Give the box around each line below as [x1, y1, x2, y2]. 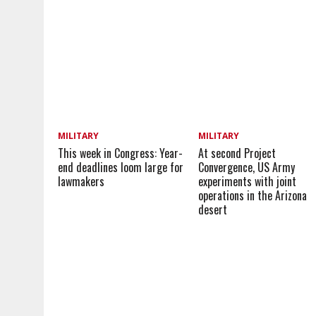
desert [198, 201, 228, 219]
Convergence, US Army [198, 159, 296, 176]
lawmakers [58, 173, 104, 190]
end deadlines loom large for [58, 159, 183, 176]
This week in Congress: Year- [58, 145, 183, 162]
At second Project [198, 145, 276, 162]
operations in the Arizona [198, 187, 308, 205]
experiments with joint [198, 173, 297, 190]
